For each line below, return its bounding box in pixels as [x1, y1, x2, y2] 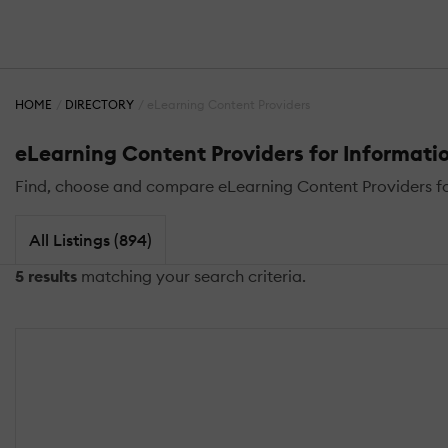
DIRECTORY [65, 97, 135, 113]
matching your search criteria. [77, 265, 306, 286]
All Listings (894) [28, 229, 152, 250]
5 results [15, 265, 77, 286]
